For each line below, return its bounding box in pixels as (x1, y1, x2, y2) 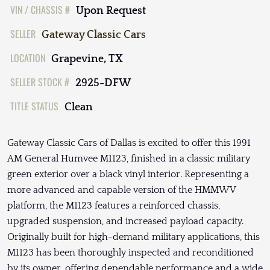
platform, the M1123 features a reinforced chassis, (7, 199, 220, 211)
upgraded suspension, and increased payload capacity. (7, 215, 243, 227)
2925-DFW (75, 77, 131, 89)
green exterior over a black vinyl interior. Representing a (7, 168, 249, 180)
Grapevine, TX (51, 52, 123, 65)
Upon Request (76, 4, 146, 17)
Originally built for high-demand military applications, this (7, 231, 260, 242)
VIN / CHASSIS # (10, 2, 70, 17)
